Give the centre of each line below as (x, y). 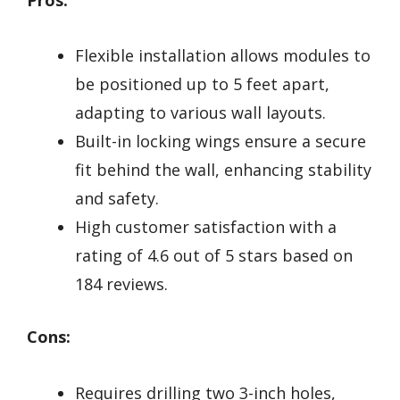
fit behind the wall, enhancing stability (223, 170)
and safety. (117, 199)
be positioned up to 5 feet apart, (202, 84)
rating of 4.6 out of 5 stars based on (214, 256)
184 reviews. (121, 284)
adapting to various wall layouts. (200, 113)
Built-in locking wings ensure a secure (221, 142)
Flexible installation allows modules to (223, 56)
